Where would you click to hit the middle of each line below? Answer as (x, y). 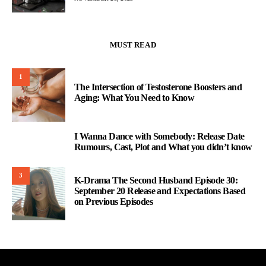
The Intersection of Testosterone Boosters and (158, 87)
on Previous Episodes (114, 201)
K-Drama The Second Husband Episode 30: (156, 180)
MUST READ (133, 45)
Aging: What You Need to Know (134, 97)
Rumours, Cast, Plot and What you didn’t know (163, 147)
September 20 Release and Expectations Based (160, 191)
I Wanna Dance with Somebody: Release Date (159, 136)
